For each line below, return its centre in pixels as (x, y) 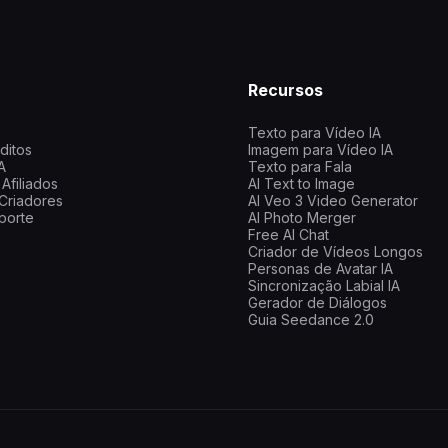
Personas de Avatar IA (320, 269)
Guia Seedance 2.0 (311, 320)
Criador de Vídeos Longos (335, 252)
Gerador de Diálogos (317, 303)
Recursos (285, 90)
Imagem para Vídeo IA (320, 150)
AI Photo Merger (302, 218)
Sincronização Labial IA (324, 286)
